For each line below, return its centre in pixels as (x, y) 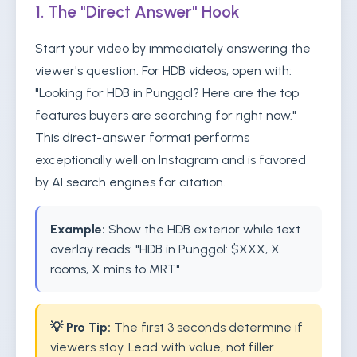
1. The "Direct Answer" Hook (137, 12)
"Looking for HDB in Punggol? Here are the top (167, 93)
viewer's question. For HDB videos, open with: (163, 71)
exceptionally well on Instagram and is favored (171, 160)
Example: (78, 229)
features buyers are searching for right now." (166, 115)
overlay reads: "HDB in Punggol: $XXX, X (165, 249)
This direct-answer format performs (142, 137)
